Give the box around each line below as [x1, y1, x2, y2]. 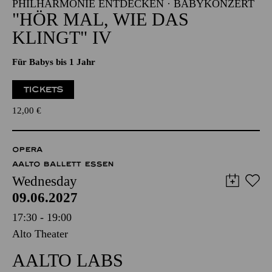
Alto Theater [12, 228, 68, 240]
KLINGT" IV [12, 27, 112, 47]
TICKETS [23, 84, 64, 95]
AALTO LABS [12, 250, 123, 270]
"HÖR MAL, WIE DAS [12, 9, 189, 29]
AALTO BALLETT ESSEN [12, 160, 114, 168]
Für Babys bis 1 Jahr [12, 57, 95, 67]
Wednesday [12, 174, 77, 189]
